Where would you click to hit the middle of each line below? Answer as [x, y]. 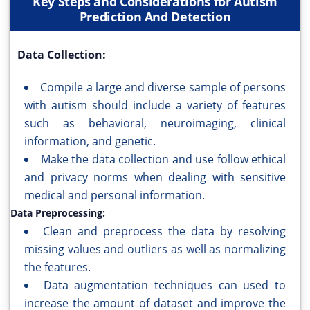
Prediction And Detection [155, 17]
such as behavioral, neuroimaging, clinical [155, 124]
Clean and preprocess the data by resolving [164, 231]
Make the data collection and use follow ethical [163, 159]
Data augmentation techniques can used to [165, 285]
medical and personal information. [115, 195]
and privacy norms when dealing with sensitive [155, 177]
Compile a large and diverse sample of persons [163, 88]
